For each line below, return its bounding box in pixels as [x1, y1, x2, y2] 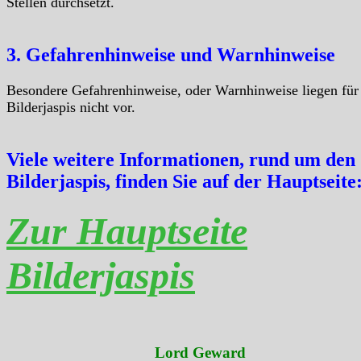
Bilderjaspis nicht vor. [6, 99, 135, 116]
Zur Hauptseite [6, 209, 247, 252]
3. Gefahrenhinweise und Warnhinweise [6, 44, 335, 66]
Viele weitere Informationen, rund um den [6, 148, 355, 170]
